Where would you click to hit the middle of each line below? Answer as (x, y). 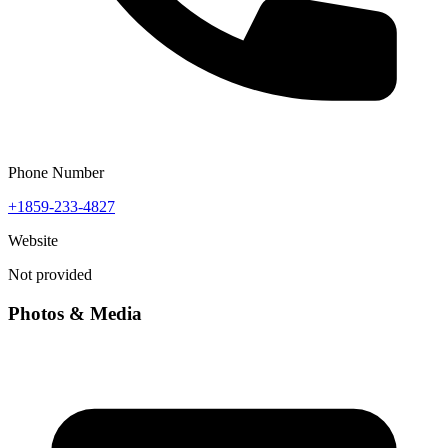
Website (33, 241)
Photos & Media (75, 313)
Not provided (50, 275)
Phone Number (56, 173)
